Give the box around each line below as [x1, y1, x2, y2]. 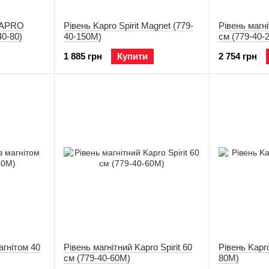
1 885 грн [64, 51, 102, 61]
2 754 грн [219, 51, 257, 61]
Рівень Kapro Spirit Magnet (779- [64, 20, 193, 31]
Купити [117, 51, 148, 61]
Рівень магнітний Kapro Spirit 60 [64, 242, 192, 252]
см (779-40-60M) [64, 253, 130, 263]
